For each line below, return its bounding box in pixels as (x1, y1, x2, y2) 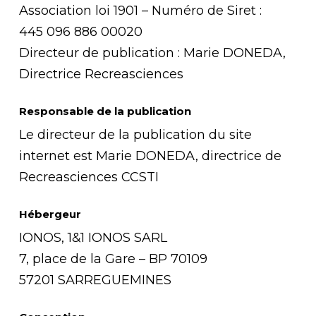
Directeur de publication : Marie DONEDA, (18, 45, 286, 61)
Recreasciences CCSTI (18, 169, 159, 185)
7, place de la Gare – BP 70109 (18, 251, 207, 267)
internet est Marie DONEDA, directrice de (18, 148, 281, 164)
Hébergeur (18, 207, 81, 221)
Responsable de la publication (18, 104, 191, 118)
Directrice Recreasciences (18, 66, 183, 82)
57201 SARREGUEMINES (18, 272, 171, 288)
